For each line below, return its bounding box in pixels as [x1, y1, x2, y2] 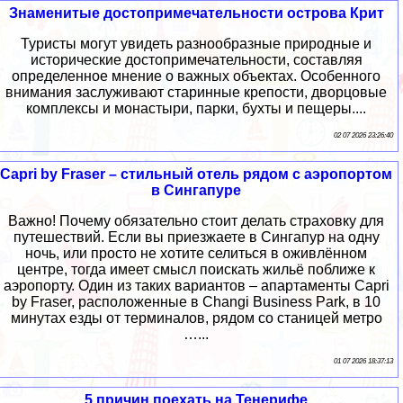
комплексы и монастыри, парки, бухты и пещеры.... [26, 100, 366, 116]
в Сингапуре [151, 182, 241, 198]
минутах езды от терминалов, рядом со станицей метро [10, 309, 382, 326]
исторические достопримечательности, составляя [30, 51, 363, 67]
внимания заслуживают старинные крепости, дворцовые [5, 84, 387, 100]
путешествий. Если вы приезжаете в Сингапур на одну [13, 228, 380, 245]
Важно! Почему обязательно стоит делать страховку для [8, 212, 384, 228]
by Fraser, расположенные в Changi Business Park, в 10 [12, 293, 381, 309]
